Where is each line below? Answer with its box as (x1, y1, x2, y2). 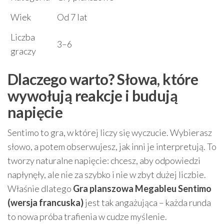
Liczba (10, 31, 35, 42)
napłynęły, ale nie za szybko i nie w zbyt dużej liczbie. (7, 168, 206, 180)
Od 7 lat (57, 11, 87, 22)
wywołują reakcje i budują (7, 86, 177, 104)
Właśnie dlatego (7, 182, 73, 194)
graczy (10, 45, 36, 56)
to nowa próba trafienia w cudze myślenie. (7, 210, 167, 222)
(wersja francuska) (7, 196, 83, 208)
